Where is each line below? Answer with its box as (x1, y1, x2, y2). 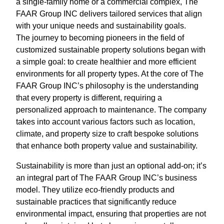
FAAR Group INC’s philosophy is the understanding (16, 81, 198, 90)
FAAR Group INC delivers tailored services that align (16, 9, 202, 18)
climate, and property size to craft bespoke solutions (16, 129, 198, 138)
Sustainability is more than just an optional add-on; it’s (16, 161, 206, 170)
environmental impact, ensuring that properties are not (16, 209, 206, 218)
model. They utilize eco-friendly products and (16, 185, 174, 194)
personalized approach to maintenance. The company (16, 105, 206, 114)
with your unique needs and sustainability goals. (16, 21, 186, 30)
